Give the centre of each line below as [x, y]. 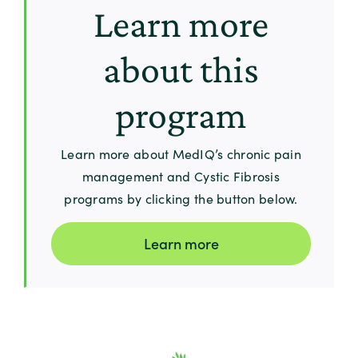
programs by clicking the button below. [181, 198]
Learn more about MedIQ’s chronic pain [181, 153]
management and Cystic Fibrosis [181, 176]
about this [181, 69]
